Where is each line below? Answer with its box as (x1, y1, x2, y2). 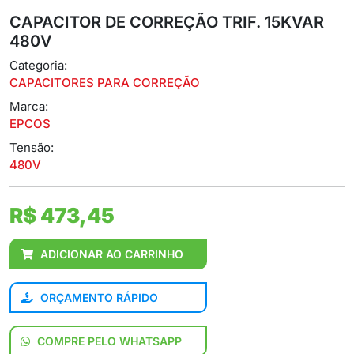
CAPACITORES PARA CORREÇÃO (9, 75, 200, 91)
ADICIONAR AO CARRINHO (40, 247, 183, 262)
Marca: (9, 99, 48, 115)
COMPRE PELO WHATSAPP (34, 334, 182, 348)
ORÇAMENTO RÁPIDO (37, 291, 158, 305)
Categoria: (9, 58, 67, 73)
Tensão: (9, 140, 54, 156)
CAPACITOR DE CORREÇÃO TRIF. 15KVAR (9, 13, 324, 32)
